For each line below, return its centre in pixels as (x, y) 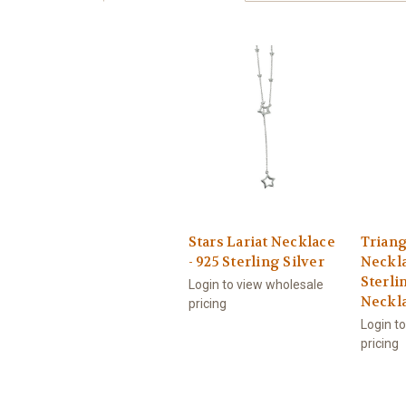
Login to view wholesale (256, 285)
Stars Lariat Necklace (261, 242)
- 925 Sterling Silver (256, 262)
